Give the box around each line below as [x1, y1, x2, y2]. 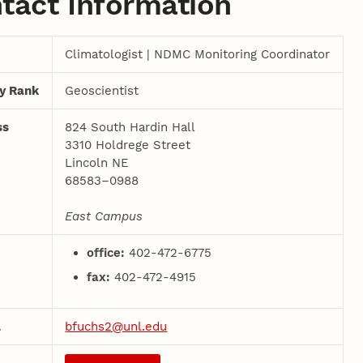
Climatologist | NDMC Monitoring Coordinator [65, 46, 331, 62]
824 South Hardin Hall [65, 119, 196, 135]
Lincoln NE [65, 155, 130, 170]
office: [87, 245, 130, 260]
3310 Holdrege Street [65, 137, 191, 152]
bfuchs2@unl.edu [65, 318, 168, 334]
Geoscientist [65, 83, 139, 98]
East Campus [65, 208, 143, 224]
